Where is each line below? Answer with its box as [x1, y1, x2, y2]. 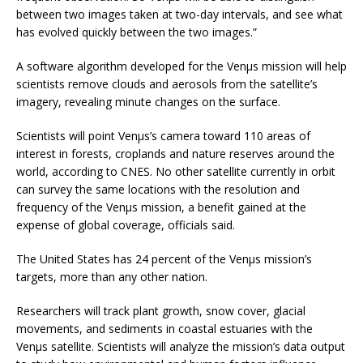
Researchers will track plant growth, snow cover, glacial [16, 302, 305, 318]
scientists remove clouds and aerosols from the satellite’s [16, 75, 318, 92]
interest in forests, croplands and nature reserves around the [16, 145, 335, 161]
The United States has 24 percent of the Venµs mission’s [16, 250, 312, 267]
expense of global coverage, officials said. [16, 216, 235, 233]
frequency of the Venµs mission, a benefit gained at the [16, 199, 306, 215]
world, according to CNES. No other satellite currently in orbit [16, 163, 335, 179]
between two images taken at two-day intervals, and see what [16, 6, 343, 22]
